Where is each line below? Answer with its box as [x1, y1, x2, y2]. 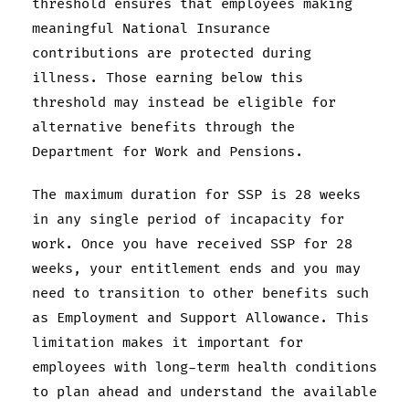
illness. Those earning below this [32, 68, 303, 87]
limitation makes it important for [32, 333, 303, 351]
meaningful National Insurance [32, 19, 270, 37]
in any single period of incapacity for [32, 210, 344, 228]
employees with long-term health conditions [32, 358, 377, 376]
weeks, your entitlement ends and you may [32, 259, 361, 278]
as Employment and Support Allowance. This [32, 309, 369, 327]
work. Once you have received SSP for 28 [32, 235, 352, 253]
